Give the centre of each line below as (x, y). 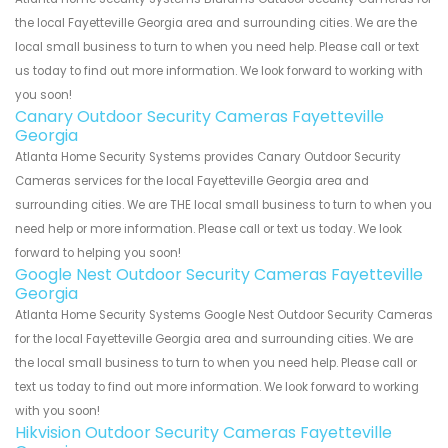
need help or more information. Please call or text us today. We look (208, 228)
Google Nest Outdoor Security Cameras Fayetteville (219, 274)
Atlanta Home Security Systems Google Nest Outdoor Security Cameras (224, 314)
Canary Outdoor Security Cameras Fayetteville (199, 116)
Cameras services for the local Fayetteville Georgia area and (192, 180)
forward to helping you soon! (98, 252)
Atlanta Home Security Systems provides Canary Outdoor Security (208, 156)
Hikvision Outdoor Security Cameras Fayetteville (203, 432)
